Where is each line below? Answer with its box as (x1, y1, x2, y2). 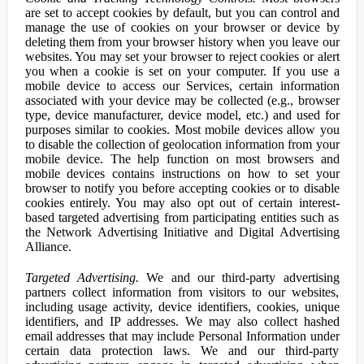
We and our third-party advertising (138, 271, 340, 284)
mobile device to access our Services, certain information (24, 79, 340, 93)
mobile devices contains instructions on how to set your (24, 167, 340, 180)
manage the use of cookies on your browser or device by (24, 20, 340, 34)
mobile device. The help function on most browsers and (24, 152, 340, 166)
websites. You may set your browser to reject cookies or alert (24, 50, 340, 63)
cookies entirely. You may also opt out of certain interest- (24, 196, 340, 210)
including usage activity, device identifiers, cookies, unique (24, 300, 340, 314)
